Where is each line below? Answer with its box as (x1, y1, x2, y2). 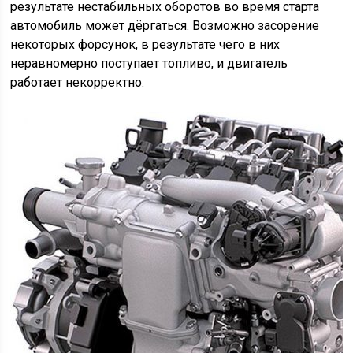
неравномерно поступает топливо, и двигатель (10, 56, 288, 72)
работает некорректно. (10, 75, 145, 91)
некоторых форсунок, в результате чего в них (10, 37, 281, 53)
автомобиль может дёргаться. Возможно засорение (10, 18, 320, 34)
